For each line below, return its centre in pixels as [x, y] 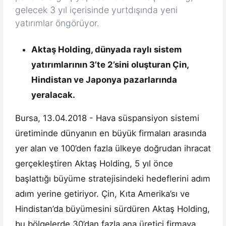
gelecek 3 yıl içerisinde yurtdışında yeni [96, 10]
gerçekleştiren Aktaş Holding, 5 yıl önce [94, 164]
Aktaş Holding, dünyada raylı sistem [106, 50]
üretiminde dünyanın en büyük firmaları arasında [111, 133]
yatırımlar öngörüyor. [57, 23]
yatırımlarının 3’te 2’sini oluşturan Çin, [110, 65]
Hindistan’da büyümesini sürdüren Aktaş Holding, [112, 209]
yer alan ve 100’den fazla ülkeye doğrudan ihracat [113, 149]
